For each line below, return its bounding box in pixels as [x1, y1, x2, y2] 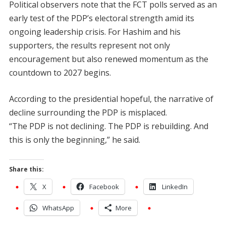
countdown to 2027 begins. [9, 67, 111, 79]
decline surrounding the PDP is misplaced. [9, 107, 167, 119]
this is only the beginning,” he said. [9, 134, 140, 146]
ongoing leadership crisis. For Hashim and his [9, 26, 181, 38]
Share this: [9, 165, 44, 174]
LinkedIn [161, 182, 188, 192]
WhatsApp [42, 203, 74, 213]
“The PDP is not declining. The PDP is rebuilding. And [9, 121, 208, 132]
